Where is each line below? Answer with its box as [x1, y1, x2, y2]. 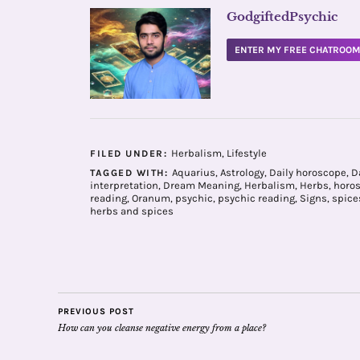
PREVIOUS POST [58, 305, 134, 317]
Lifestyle [226, 146, 267, 159]
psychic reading [218, 191, 295, 204]
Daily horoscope [268, 166, 346, 178]
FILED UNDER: [90, 147, 171, 159]
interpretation [90, 178, 158, 191]
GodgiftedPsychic [227, 9, 337, 24]
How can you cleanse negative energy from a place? [58, 321, 266, 333]
